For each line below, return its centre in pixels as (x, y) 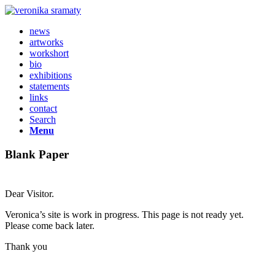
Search (43, 119)
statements (49, 86)
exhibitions (51, 75)
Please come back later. (50, 226)
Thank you (26, 247)
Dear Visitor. (29, 194)
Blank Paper (37, 154)
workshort (49, 53)
